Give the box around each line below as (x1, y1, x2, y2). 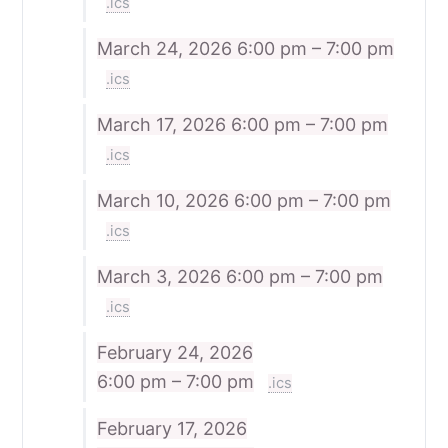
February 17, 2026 (96, 417, 247, 439)
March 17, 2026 (96, 113, 231, 135)
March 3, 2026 (96, 265, 226, 287)
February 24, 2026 (96, 341, 253, 363)
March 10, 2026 (96, 189, 234, 211)
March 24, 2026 (96, 37, 237, 59)
